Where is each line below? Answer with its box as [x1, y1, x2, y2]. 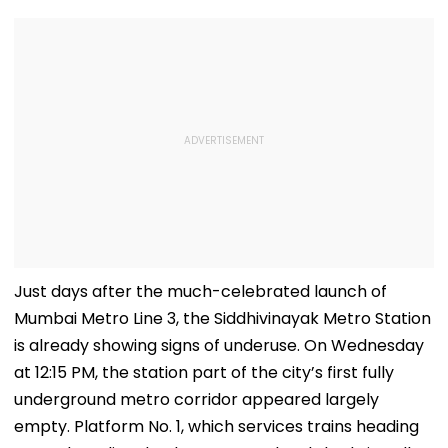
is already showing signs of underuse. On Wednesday [14, 333, 424, 357]
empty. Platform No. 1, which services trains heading [14, 414, 419, 438]
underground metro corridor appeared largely [14, 387, 379, 411]
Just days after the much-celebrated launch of [14, 279, 387, 303]
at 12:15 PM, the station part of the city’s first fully [14, 360, 394, 384]
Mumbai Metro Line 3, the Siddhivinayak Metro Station [14, 306, 431, 330]
